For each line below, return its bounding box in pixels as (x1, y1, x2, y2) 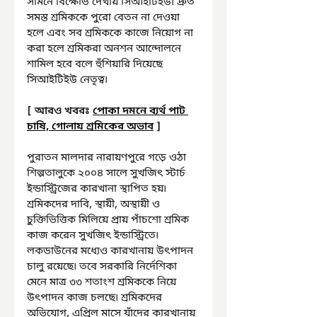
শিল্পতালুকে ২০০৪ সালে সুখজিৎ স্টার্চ (27, 166, 188, 180)
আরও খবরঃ (35, 104, 90, 118)
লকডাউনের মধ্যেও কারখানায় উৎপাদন (27, 244, 196, 258)
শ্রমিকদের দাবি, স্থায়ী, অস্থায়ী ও (27, 197, 163, 212)
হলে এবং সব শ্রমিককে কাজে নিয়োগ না (27, 26, 196, 40)
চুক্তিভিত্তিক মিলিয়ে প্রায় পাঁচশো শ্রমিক (27, 213, 192, 227)
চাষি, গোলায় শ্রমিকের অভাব (27, 120, 154, 134)
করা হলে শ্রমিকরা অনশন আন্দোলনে (27, 42, 184, 56)
